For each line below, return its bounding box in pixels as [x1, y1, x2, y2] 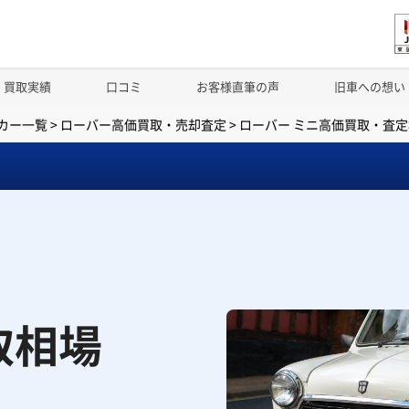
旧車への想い [334, 78, 405, 95]
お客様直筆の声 [196, 78, 279, 95]
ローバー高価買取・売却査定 [59, 115, 226, 133]
